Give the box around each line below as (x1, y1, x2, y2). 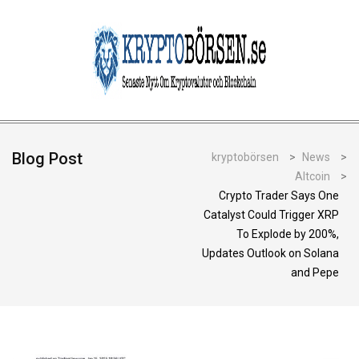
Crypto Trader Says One (219, 189, 339, 202)
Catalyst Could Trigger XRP (204, 208, 339, 221)
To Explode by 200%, (236, 228, 339, 240)
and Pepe (291, 266, 339, 279)
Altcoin (295, 170, 330, 183)
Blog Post (12, 149, 83, 168)
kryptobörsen (212, 151, 279, 163)
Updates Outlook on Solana (202, 247, 339, 260)
